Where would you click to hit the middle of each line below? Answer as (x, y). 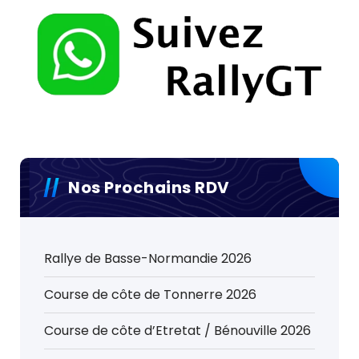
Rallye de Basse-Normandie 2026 (148, 258)
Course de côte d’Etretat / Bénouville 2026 (177, 331)
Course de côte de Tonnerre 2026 (150, 294)
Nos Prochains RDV (149, 188)
